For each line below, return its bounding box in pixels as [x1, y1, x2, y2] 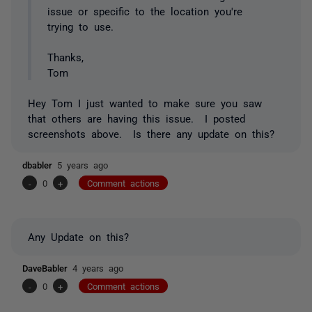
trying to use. [47, 20, 114, 31]
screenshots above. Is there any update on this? [28, 128, 274, 139]
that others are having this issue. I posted [28, 113, 245, 124]
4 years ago [72, 263, 123, 273]
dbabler [22, 160, 57, 170]
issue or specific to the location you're [47, 5, 242, 16]
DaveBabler [22, 263, 72, 273]
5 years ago [57, 160, 108, 170]
